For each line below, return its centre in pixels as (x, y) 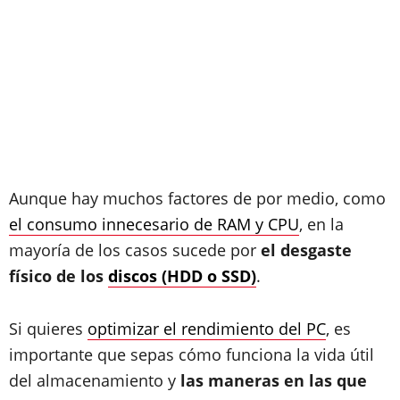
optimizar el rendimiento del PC (207, 329)
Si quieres (48, 329)
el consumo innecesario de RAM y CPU (154, 224)
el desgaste (306, 250)
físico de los (58, 276)
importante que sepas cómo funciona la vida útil (192, 354)
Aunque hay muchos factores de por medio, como (197, 198)
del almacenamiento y (92, 380)
